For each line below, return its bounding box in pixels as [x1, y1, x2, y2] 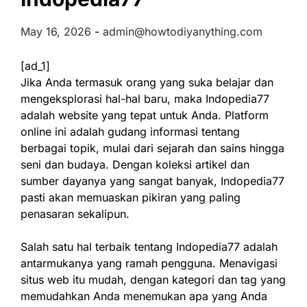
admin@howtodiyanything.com [103, 25, 262, 38]
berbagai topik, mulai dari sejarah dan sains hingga [21, 141, 284, 155]
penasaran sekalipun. [21, 207, 130, 221]
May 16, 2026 [21, 25, 91, 38]
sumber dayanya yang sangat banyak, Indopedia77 [21, 174, 284, 188]
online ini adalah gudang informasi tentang [21, 125, 240, 138]
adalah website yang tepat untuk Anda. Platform [21, 108, 269, 122]
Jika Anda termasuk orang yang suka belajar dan [21, 75, 273, 89]
